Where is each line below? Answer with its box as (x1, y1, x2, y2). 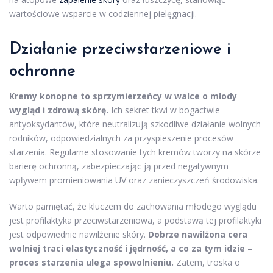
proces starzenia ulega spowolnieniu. (9, 257, 174, 269)
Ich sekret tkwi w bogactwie (108, 104, 220, 116)
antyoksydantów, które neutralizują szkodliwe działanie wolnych (9, 118, 261, 130)
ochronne (9, 63, 76, 80)
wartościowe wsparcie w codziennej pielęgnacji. (9, 8, 197, 20)
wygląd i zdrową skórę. (9, 104, 108, 116)
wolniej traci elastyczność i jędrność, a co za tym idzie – (9, 243, 252, 255)
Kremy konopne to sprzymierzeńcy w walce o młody (9, 90, 237, 102)
